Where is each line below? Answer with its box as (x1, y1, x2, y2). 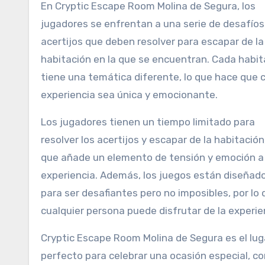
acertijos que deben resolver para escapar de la (41, 35, 264, 47)
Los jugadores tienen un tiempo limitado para (41, 116, 255, 128)
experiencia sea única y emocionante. (41, 89, 218, 101)
